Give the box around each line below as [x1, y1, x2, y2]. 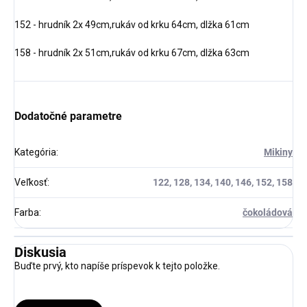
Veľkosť [14, 176, 47, 188]
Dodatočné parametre [14, 109, 122, 123]
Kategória [14, 146, 56, 158]
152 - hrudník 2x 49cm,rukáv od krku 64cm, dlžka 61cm [14, 19, 249, 30]
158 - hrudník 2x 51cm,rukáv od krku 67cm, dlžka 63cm [14, 47, 249, 58]
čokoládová [243, 206, 293, 218]
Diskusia [14, 243, 66, 260]
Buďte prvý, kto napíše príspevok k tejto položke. [14, 260, 220, 271]
